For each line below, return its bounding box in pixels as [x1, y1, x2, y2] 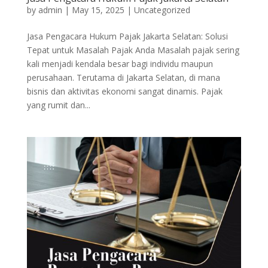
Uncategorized [133, 4, 190, 16]
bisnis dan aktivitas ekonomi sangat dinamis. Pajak [26, 86, 223, 98]
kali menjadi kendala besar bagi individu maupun [26, 58, 213, 70]
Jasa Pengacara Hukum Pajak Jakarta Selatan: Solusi [26, 31, 228, 42]
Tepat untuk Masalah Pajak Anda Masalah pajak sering [26, 44, 239, 56]
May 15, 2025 [71, 4, 124, 16]
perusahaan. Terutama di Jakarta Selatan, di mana [26, 72, 220, 84]
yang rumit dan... [26, 99, 90, 111]
